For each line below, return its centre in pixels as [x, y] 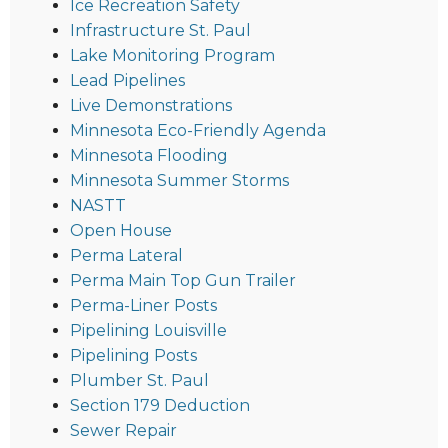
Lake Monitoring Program [172, 56]
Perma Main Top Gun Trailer [183, 281]
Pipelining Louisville [148, 331]
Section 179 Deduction [160, 406]
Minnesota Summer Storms [179, 181]
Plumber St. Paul [139, 381]
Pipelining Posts [133, 356]
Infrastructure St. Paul [160, 31]
